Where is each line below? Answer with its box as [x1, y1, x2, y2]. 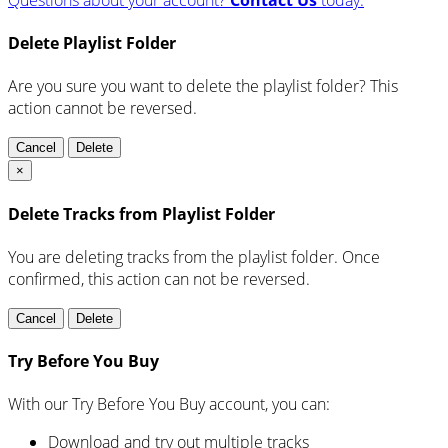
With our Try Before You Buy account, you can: [8, 393, 330, 416]
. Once [334, 245, 380, 268]
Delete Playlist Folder [8, 32, 176, 55]
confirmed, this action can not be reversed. [8, 267, 310, 290]
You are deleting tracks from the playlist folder [8, 245, 334, 268]
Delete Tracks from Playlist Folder [8, 202, 275, 225]
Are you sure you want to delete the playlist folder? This [8, 75, 398, 98]
